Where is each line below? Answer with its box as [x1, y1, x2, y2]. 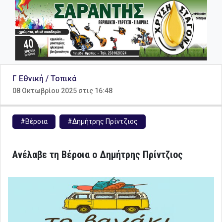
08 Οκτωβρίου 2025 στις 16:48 [12, 87, 112, 95]
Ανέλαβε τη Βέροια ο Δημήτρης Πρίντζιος [12, 149, 183, 161]
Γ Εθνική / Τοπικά [12, 74, 76, 83]
